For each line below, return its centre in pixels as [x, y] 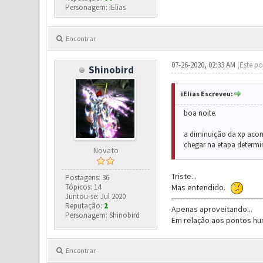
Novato [106, 150]
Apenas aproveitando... [212, 209]
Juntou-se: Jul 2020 [96, 196]
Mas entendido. [201, 187]
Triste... [184, 176]
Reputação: [85, 206]
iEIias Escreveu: [207, 94]
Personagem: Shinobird [103, 215]
